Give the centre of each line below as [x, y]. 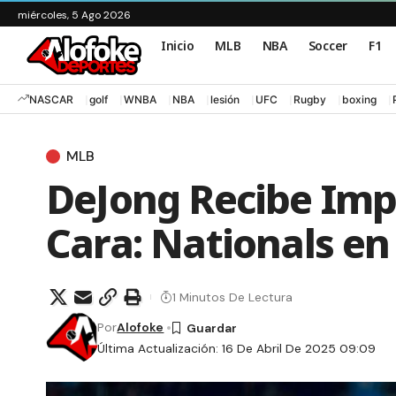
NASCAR [51, 99]
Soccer [327, 45]
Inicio [178, 45]
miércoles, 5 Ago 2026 [74, 15]
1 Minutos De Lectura [232, 297]
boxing [359, 99]
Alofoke [141, 327]
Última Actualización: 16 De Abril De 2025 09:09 [237, 349]
